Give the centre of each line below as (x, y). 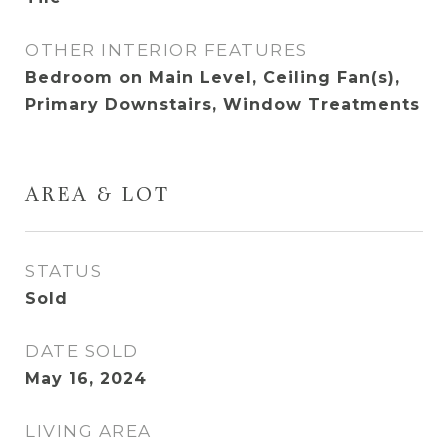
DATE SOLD (82, 351)
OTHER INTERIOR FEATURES (166, 50)
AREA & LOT (97, 196)
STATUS (63, 271)
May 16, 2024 (86, 378)
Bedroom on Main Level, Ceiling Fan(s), (212, 77)
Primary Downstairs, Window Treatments (222, 104)
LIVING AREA (88, 431)
